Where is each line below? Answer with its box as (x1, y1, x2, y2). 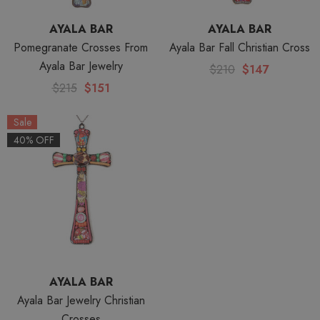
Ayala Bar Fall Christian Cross (169, 39, 310, 56)
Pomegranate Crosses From (14, 39, 148, 56)
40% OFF (13, 133, 54, 147)
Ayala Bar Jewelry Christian (16, 292, 145, 309)
